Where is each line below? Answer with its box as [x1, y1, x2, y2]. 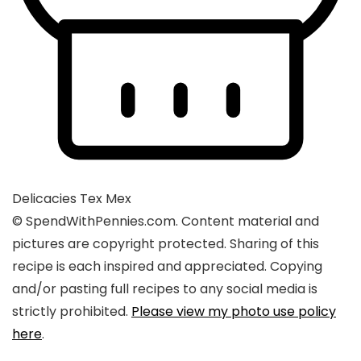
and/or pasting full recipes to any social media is [12, 280, 317, 299]
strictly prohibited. [12, 302, 131, 322]
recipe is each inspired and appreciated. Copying [12, 257, 322, 276]
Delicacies [12, 189, 80, 209]
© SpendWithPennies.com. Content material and [12, 212, 319, 231]
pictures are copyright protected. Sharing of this [12, 234, 319, 254]
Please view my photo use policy [131, 302, 336, 322]
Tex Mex [80, 189, 131, 209]
